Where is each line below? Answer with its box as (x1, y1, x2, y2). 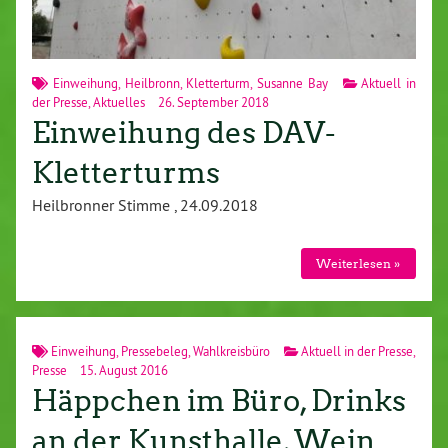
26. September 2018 (155, 93, 269, 110)
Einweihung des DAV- (32, 114, 335, 151)
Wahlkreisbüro (193, 343, 271, 360)
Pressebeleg (121, 343, 189, 360)
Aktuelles (93, 93, 145, 110)
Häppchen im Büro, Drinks (32, 383, 406, 420)
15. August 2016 (77, 362, 168, 379)
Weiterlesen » (316, 255, 401, 271)
